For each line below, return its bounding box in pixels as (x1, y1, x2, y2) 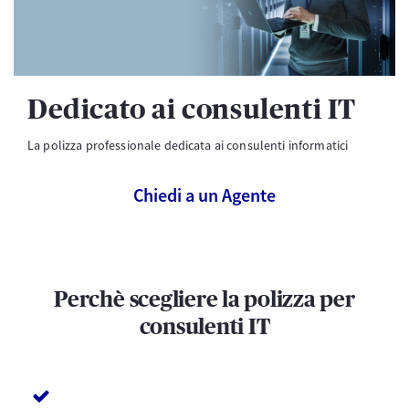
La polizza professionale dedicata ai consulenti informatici (27, 137, 349, 154)
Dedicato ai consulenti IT (27, 97, 356, 125)
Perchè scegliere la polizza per (54, 289, 355, 312)
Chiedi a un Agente (133, 184, 276, 207)
